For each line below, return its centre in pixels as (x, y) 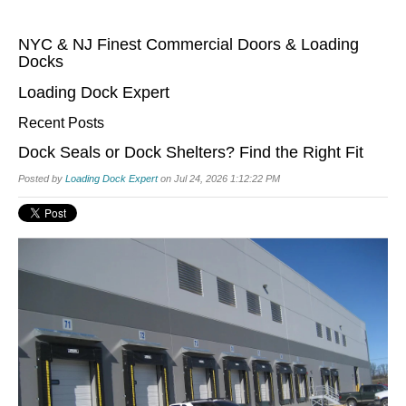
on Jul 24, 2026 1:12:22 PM (219, 179)
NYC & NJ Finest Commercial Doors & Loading (188, 44)
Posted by (42, 179)
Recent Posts (61, 123)
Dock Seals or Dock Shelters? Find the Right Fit (191, 152)
